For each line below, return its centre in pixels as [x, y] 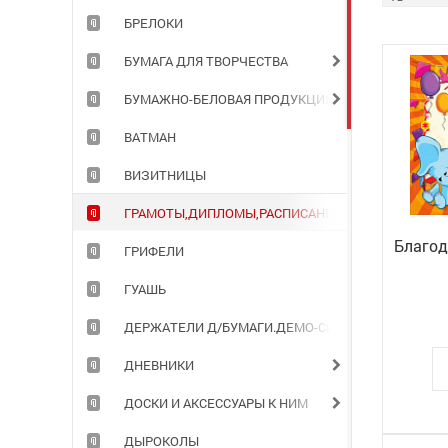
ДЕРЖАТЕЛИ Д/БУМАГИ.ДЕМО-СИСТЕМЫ [252, 327]
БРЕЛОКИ [153, 23]
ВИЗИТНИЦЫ [165, 175]
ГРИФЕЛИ [154, 251]
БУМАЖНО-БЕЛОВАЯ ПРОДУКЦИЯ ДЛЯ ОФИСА [267, 99]
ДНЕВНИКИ [159, 365]
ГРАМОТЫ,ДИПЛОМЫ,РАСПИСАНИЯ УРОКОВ [259, 213]
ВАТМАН [150, 137]
